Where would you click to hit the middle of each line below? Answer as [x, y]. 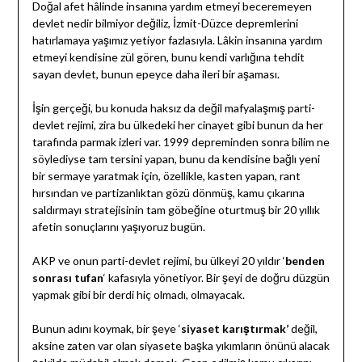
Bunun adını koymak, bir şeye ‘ [106, 329]
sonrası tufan [67, 278]
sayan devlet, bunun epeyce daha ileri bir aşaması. [156, 74]
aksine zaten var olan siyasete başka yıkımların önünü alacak [181, 346]
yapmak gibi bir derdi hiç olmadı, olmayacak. [138, 295]
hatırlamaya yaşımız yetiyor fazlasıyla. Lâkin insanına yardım [177, 40]
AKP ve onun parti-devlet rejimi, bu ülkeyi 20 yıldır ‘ [158, 261]
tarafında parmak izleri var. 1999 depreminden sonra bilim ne [181, 142]
